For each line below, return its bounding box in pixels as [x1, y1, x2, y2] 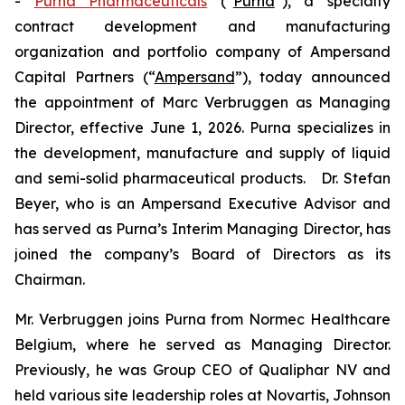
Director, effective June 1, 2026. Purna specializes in [14, 118, 391, 137]
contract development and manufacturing [14, 17, 391, 35]
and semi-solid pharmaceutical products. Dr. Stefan [14, 169, 391, 187]
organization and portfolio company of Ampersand [14, 42, 391, 61]
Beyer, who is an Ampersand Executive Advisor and [14, 194, 391, 212]
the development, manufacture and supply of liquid [14, 144, 391, 162]
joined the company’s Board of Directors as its [14, 245, 391, 263]
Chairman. [14, 270, 85, 288]
